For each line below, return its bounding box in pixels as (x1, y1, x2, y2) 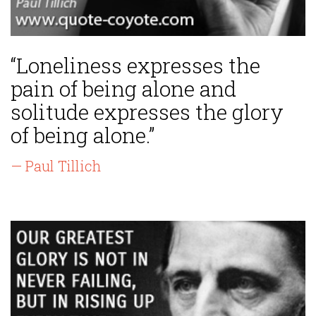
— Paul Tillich (11, 157, 101, 176)
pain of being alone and (11, 75, 236, 103)
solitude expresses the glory (11, 98, 284, 126)
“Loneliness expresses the (11, 51, 260, 80)
